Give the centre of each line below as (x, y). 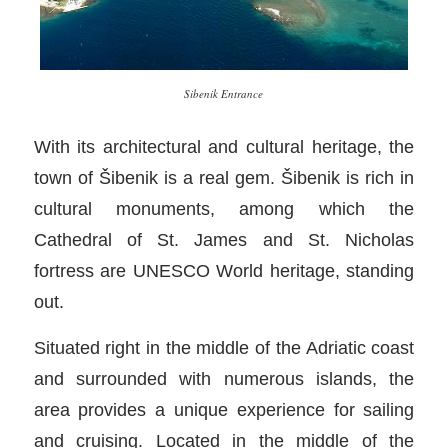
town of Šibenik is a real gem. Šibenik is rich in (224, 177)
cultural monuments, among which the (224, 208)
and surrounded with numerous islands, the (224, 379)
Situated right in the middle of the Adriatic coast (224, 348)
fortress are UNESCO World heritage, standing (224, 270)
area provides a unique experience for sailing (224, 410)
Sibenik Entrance (224, 94)
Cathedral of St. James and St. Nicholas (224, 239)
